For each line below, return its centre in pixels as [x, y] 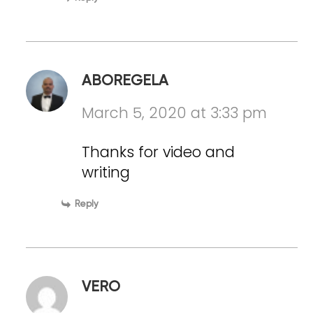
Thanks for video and [159, 152]
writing [106, 172]
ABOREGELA [125, 81]
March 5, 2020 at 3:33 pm [175, 112]
